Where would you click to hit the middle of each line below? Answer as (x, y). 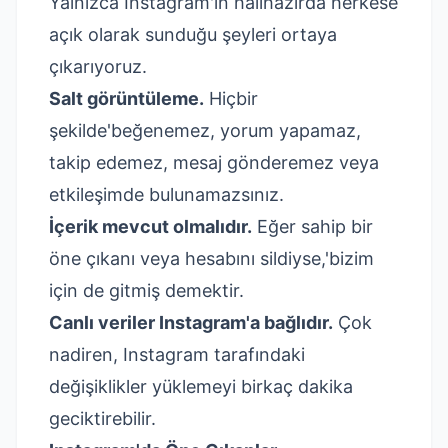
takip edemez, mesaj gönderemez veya (214, 162)
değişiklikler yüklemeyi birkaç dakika (201, 386)
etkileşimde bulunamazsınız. (166, 194)
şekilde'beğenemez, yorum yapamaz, (205, 130)
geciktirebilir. (102, 418)
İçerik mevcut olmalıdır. (150, 226)
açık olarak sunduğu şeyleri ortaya (193, 34)
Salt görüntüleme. (126, 98)
